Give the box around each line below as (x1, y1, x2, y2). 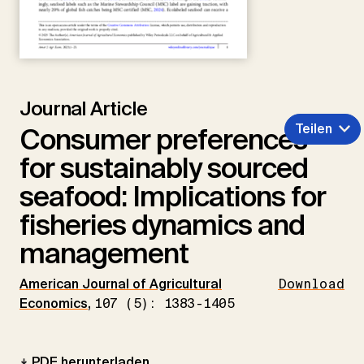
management (19, 235, 188, 273)
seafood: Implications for (19, 178, 326, 216)
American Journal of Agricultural (19, 275, 222, 293)
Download (278, 275, 344, 293)
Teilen (295, 120, 332, 138)
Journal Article (19, 96, 147, 122)
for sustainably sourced (19, 149, 308, 188)
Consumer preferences (19, 121, 307, 159)
